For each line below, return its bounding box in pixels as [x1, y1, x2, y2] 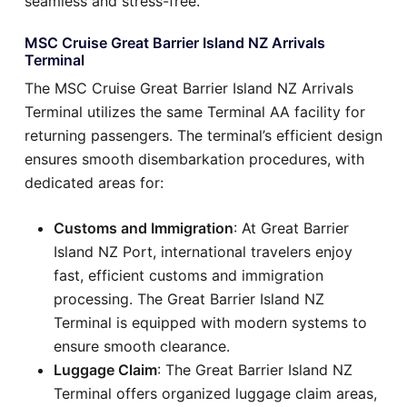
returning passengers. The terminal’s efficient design [25, 125, 382, 144]
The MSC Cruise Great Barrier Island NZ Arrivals [25, 78, 353, 97]
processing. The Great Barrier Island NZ [54, 289, 324, 308]
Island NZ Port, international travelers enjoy [54, 242, 352, 261]
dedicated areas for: [25, 173, 164, 192]
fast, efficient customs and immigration [54, 265, 323, 284]
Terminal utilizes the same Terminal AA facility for [25, 102, 365, 121]
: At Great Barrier [233, 218, 349, 237]
